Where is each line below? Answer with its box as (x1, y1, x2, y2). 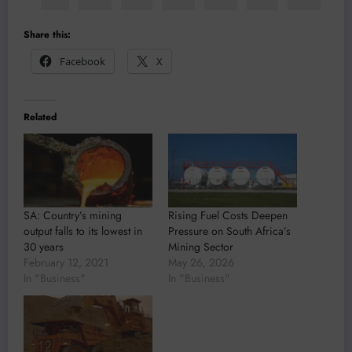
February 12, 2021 (24, 255, 108, 271)
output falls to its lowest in (24, 223, 142, 240)
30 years (24, 239, 64, 255)
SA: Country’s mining (24, 207, 122, 224)
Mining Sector (168, 239, 233, 255)
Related (24, 110, 57, 125)
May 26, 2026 (168, 255, 234, 271)
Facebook (60, 54, 105, 69)
